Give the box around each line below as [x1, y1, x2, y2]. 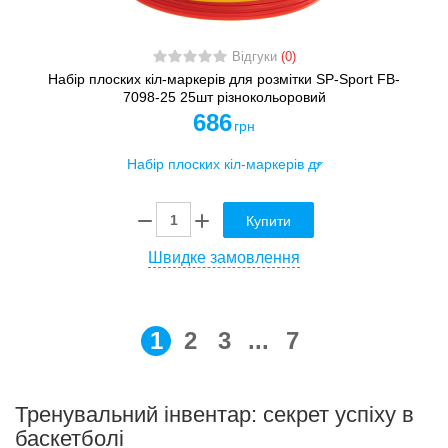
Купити [246, 212, 291, 229]
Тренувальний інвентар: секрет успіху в [15, 401, 414, 427]
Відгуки [231, 50, 281, 65]
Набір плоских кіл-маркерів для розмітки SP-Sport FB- [48, 71, 400, 88]
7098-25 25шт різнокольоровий [122, 89, 326, 106]
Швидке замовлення [148, 248, 300, 266]
